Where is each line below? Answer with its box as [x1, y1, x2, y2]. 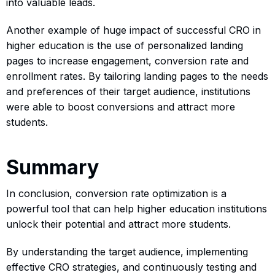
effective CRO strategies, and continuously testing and [6, 260, 257, 273]
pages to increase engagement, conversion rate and [6, 54, 249, 67]
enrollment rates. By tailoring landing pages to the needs [6, 69, 268, 82]
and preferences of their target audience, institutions [6, 85, 250, 98]
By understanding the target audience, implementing [6, 245, 248, 258]
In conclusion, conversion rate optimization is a [6, 187, 227, 199]
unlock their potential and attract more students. [6, 217, 231, 230]
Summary [6, 155, 99, 179]
